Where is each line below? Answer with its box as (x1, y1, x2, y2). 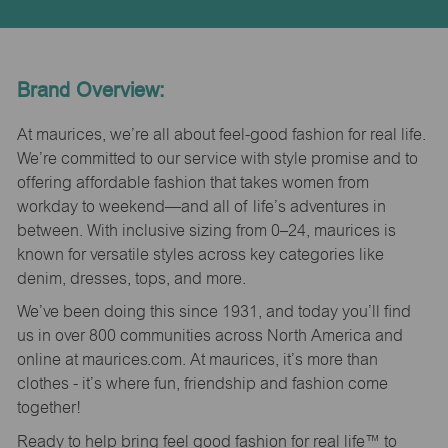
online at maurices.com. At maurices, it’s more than (16, 350, 378, 370)
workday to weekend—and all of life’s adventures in (16, 196, 386, 216)
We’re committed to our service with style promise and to (16, 148, 418, 168)
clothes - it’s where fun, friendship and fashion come (16, 374, 388, 394)
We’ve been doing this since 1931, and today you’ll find (16, 302, 411, 322)
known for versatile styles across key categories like (16, 244, 384, 264)
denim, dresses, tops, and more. (16, 268, 246, 288)
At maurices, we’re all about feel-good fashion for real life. (16, 124, 426, 144)
